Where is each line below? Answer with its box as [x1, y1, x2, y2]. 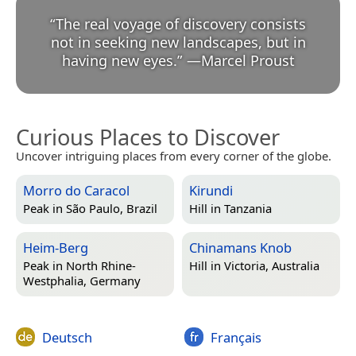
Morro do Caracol [23, 180, 130, 199]
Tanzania [224, 200, 272, 217]
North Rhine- [66, 257, 136, 274]
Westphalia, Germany [23, 273, 141, 289]
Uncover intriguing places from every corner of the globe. [16, 147, 331, 164]
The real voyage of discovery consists [56, 14, 306, 33]
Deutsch [42, 327, 92, 346]
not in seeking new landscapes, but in [50, 32, 306, 52]
